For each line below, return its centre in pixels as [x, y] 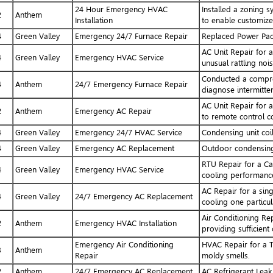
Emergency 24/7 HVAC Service [128, 132]
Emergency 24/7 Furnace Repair [131, 36]
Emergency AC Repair [113, 111]
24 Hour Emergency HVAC [121, 9]
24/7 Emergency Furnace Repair [131, 84]
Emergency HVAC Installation [126, 223]
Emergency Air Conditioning [124, 244]
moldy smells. [225, 255]
